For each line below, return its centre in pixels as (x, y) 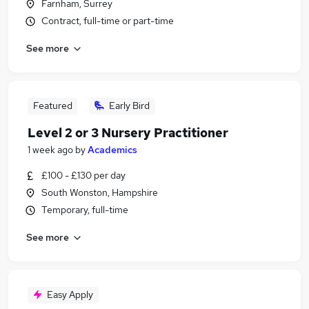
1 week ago (50, 150)
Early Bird (129, 106)
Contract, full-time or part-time (108, 21)
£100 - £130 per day (83, 175)
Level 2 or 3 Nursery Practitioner (128, 133)
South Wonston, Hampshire (100, 192)
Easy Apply (70, 295)
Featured (52, 106)
